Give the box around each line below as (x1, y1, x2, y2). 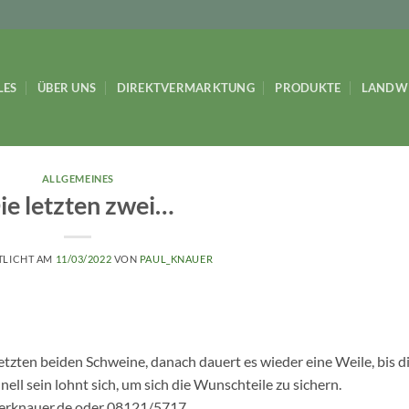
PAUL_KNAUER (139, 252, 214, 265)
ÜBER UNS (37, 80, 97, 95)
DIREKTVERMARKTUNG (116, 80, 255, 95)
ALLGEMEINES (41, 173, 114, 184)
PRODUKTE (275, 80, 341, 95)
